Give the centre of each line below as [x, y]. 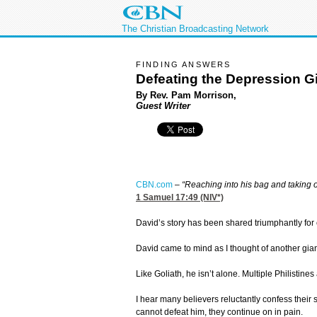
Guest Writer [163, 105]
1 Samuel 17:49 [167, 198]
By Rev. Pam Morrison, [186, 95]
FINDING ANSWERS [184, 64]
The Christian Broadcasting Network [195, 29]
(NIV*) [211, 198]
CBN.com [154, 185]
